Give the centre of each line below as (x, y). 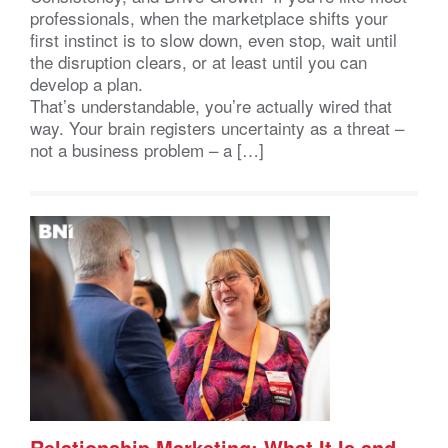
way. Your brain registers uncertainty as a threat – (217, 128)
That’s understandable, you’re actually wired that (211, 106)
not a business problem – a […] (147, 150)
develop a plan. (91, 84)
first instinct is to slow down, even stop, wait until (213, 40)
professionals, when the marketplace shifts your (209, 18)
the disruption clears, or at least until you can (198, 62)
